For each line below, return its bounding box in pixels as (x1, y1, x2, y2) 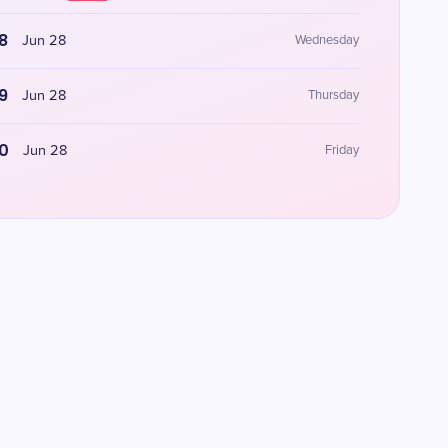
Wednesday (294, 34, 359, 47)
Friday (324, 144, 359, 157)
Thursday (307, 89, 359, 102)
